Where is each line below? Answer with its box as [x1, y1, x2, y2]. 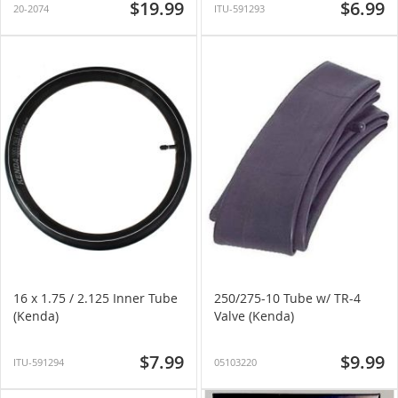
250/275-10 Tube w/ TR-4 [214, 290, 361, 306]
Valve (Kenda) [214, 307, 294, 324]
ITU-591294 [13, 355, 64, 369]
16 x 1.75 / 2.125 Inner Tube [13, 290, 178, 306]
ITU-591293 [214, 2, 265, 15]
